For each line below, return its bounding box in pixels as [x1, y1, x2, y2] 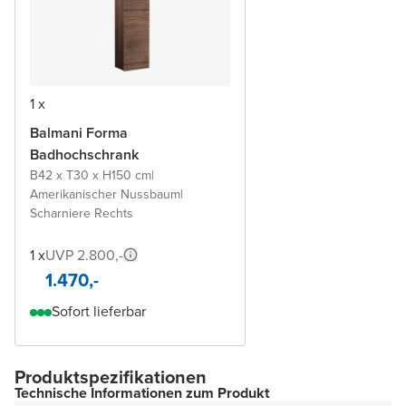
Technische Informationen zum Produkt [14, 382, 269, 404]
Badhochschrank [30, 144, 139, 166]
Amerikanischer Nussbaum [30, 185, 180, 205]
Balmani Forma [30, 122, 128, 144]
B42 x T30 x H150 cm [30, 166, 151, 186]
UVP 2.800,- [45, 245, 123, 266]
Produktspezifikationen [14, 363, 207, 391]
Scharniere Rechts [30, 204, 133, 224]
